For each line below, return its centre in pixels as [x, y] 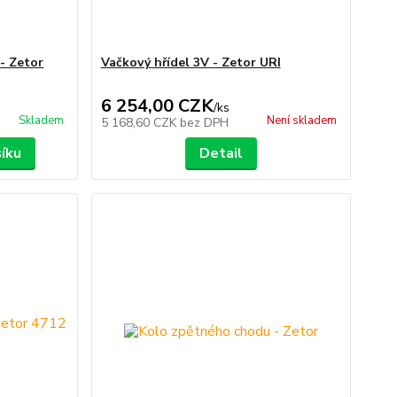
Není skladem [301, 121]
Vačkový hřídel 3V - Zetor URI [191, 63]
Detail [221, 154]
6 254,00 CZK [157, 106]
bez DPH [204, 123]
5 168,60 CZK [140, 123]
